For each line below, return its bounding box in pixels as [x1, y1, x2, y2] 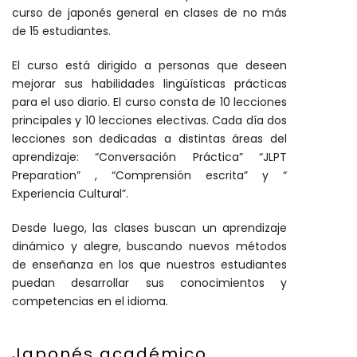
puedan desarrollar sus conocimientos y [12, 275, 287, 291]
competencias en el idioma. [12, 293, 168, 309]
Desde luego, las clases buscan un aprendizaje [12, 220, 287, 236]
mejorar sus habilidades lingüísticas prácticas [12, 76, 287, 92]
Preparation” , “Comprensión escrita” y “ [12, 167, 287, 183]
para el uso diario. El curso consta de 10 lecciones [12, 94, 287, 110]
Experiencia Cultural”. [12, 186, 128, 202]
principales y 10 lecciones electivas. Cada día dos [12, 112, 287, 128]
